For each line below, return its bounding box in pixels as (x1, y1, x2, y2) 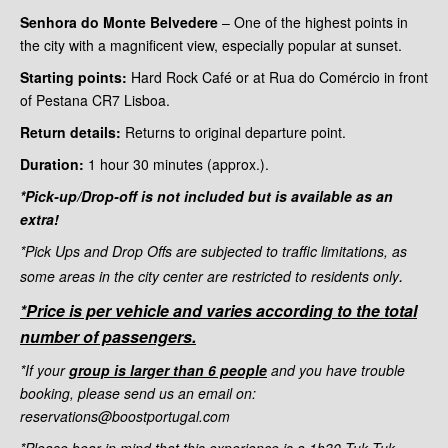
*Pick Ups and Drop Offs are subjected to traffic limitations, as (20, 240, 407, 261)
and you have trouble (267, 359, 405, 380)
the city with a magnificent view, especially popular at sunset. (20, 34, 402, 55)
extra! (20, 208, 59, 229)
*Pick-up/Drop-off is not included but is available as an (20, 185, 393, 206)
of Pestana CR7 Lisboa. (20, 89, 170, 110)
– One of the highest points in (222, 11, 408, 32)
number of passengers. (20, 324, 196, 348)
